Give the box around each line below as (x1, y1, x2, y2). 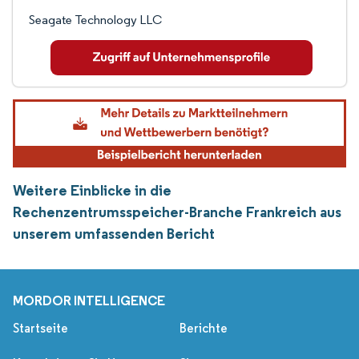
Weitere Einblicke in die (13, 181, 171, 200)
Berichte (179, 321, 228, 337)
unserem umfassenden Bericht (13, 224, 215, 244)
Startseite (13, 321, 68, 337)
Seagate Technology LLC (29, 12, 162, 27)
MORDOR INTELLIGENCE (13, 292, 165, 309)
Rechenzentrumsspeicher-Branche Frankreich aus (13, 203, 341, 222)
